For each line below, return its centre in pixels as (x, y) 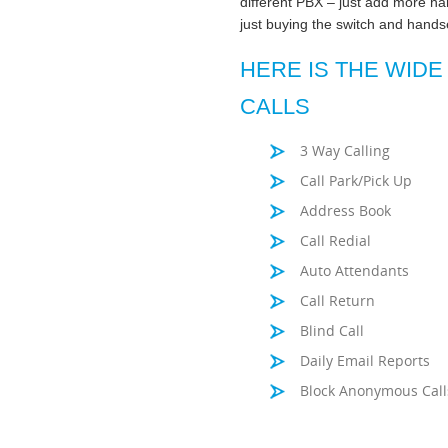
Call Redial (335, 240)
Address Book (345, 210)
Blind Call (332, 330)
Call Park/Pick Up (356, 180)
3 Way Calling (345, 150)
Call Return (337, 300)
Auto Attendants (354, 270)
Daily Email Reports (365, 360)
